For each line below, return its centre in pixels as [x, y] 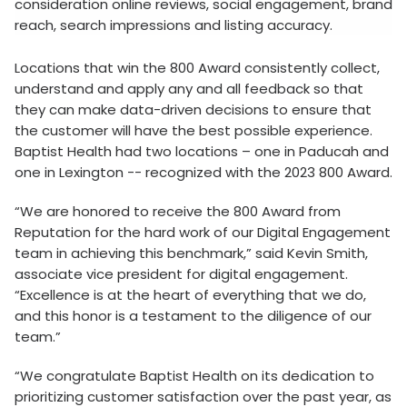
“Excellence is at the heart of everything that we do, [190, 295]
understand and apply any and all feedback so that [189, 89]
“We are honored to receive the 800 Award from [178, 211]
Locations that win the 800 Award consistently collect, [197, 68]
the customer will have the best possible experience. [194, 130]
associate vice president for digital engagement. [181, 274]
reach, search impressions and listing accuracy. [174, 25]
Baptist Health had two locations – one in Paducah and [202, 151]
